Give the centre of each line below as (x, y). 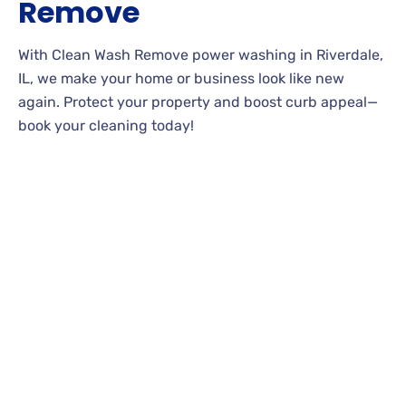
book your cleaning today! (106, 125)
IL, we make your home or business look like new (181, 78)
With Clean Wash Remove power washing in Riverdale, (201, 54)
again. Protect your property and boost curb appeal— (198, 101)
